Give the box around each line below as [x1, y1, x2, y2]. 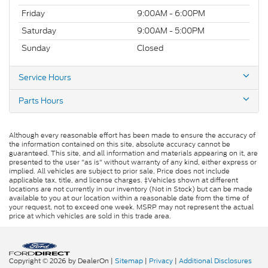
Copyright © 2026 [9, 256, 68, 266]
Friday [22, 8, 45, 20]
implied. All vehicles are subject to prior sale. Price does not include [9, 166, 230, 176]
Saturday [22, 25, 56, 37]
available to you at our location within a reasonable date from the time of [9, 193, 249, 203]
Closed [137, 42, 163, 54]
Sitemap [115, 256, 143, 266]
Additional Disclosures [179, 256, 252, 266]
